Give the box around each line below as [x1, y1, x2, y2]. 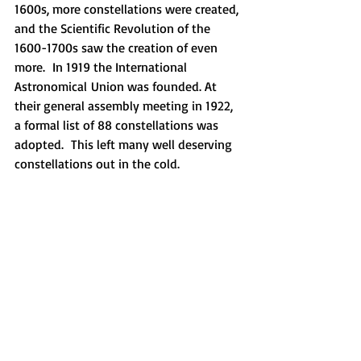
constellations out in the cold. [15, 155, 188, 172]
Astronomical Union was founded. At [15, 77, 220, 94]
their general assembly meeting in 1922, [15, 97, 236, 114]
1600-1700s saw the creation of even [15, 39, 221, 56]
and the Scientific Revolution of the [15, 19, 214, 36]
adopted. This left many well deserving [15, 135, 235, 152]
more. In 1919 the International [15, 58, 190, 75]
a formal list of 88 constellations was [15, 116, 222, 133]
